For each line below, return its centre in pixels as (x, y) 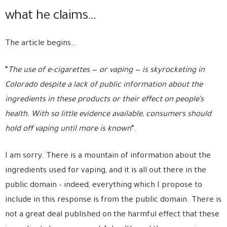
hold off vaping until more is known (68, 129)
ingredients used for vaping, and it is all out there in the (106, 171)
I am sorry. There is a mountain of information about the (108, 156)
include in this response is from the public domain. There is (113, 200)
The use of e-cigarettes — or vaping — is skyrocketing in (106, 71)
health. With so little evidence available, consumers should (108, 115)
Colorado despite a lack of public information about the (104, 85)
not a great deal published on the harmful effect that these (112, 215)
